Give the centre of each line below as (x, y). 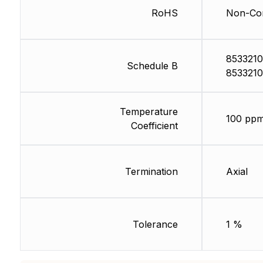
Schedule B (152, 66)
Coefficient (154, 126)
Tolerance (155, 225)
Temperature (149, 112)
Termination (151, 172)
